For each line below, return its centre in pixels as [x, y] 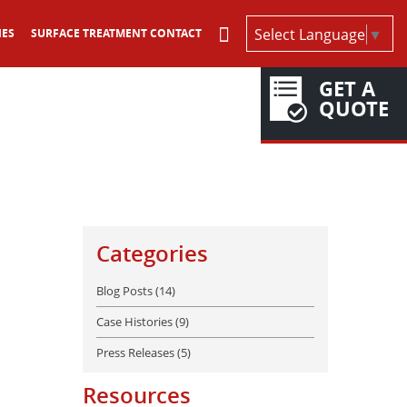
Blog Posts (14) [136, 291]
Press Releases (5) [144, 352]
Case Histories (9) [143, 322]
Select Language [310, 34]
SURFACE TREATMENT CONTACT [116, 33]
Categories [152, 253]
